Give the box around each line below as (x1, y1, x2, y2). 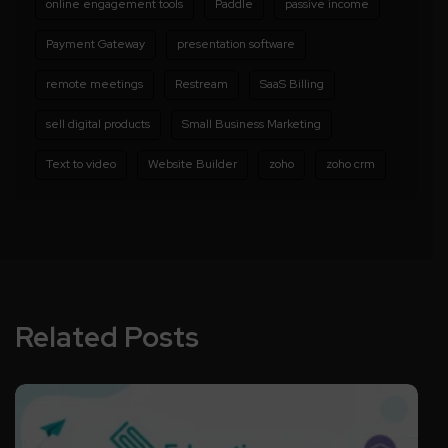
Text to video (46, 155, 116, 172)
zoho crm (326, 155, 375, 172)
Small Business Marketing (182, 115, 321, 132)
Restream (175, 75, 228, 92)
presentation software (177, 35, 295, 52)
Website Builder (148, 155, 237, 172)
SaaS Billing (260, 75, 324, 92)
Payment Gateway (46, 35, 145, 52)
